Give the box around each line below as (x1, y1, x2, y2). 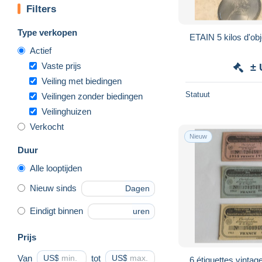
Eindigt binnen (30, 206, 83, 216)
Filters (26, 3, 56, 15)
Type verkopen (18, 27, 77, 37)
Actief (30, 45, 51, 56)
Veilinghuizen (42, 106, 91, 116)
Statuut (185, 89, 210, 99)
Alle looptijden (30, 163, 82, 173)
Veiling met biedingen (42, 75, 122, 86)
